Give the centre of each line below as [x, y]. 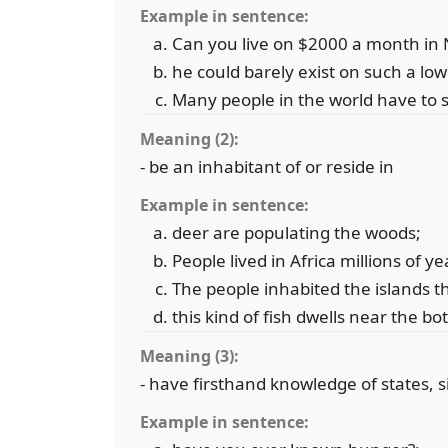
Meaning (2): [189, 139]
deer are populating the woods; [296, 232]
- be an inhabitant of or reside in [267, 166]
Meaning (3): [189, 356]
